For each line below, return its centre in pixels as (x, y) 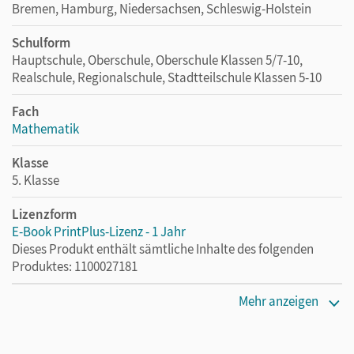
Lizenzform (44, 214)
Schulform (41, 42)
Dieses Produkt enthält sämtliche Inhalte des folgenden (163, 249)
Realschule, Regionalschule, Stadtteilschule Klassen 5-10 (167, 77)
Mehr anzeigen (279, 301)
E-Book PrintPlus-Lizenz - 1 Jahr (99, 231)
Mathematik (45, 128)
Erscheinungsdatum (69, 300)
